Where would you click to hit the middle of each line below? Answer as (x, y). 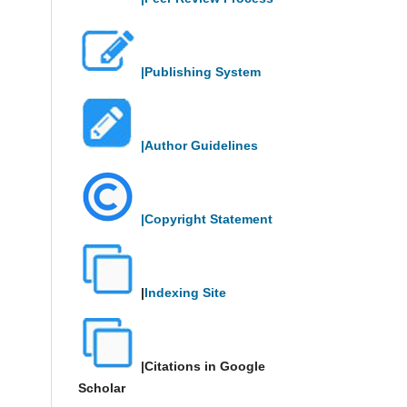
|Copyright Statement (207, 218)
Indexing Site (185, 292)
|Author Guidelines (199, 145)
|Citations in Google (201, 366)
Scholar (102, 387)
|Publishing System (201, 71)
